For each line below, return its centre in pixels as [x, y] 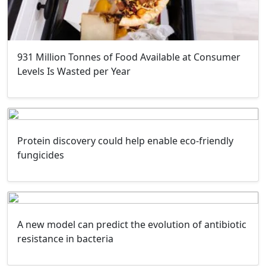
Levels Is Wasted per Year [74, 71]
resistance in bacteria [65, 238]
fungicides [41, 155]
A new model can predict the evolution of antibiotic [132, 224]
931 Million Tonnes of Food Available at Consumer [129, 57]
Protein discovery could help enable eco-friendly [125, 140]
